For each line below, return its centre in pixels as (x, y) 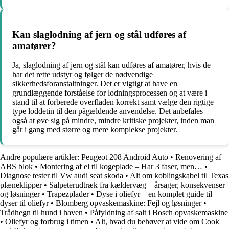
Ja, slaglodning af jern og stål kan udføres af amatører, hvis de (111, 65)
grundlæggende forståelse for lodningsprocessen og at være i (110, 93)
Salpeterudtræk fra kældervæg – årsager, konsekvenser (137, 185)
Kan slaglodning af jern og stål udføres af (99, 34)
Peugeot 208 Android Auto (125, 157)
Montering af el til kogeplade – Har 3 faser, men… (121, 167)
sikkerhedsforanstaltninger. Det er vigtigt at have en (95, 84)
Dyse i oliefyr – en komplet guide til (154, 194)
